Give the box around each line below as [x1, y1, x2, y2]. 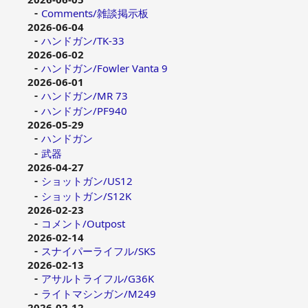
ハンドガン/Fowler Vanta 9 [41, 60, 168, 75]
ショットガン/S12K [41, 188, 131, 203]
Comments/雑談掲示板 [41, 5, 148, 20]
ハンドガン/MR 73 [41, 88, 128, 102]
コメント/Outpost [41, 216, 125, 230]
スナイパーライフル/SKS [41, 243, 155, 258]
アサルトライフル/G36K [41, 271, 154, 285]
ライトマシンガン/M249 [41, 286, 156, 300]
